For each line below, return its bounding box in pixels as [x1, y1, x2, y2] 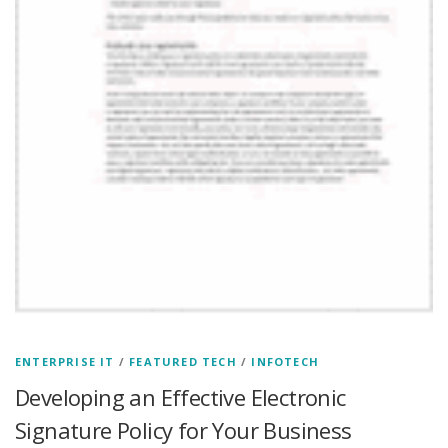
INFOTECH [251, 354, 320, 369]
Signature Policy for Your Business [15, 415, 352, 445]
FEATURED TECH [129, 354, 237, 369]
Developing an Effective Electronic [15, 382, 346, 412]
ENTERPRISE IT [15, 354, 115, 369]
